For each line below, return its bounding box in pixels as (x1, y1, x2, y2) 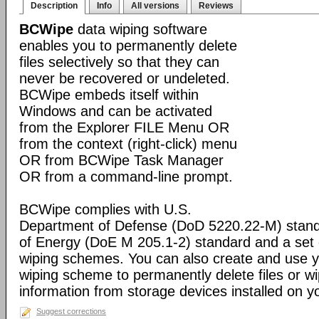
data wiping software (73, 21, 207, 37)
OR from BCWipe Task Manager (19, 152, 224, 168)
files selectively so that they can (19, 54, 219, 70)
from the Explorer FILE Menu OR (19, 120, 229, 135)
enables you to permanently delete (19, 38, 237, 53)
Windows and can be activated (19, 103, 212, 119)
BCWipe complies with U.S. (19, 202, 192, 217)
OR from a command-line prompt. (19, 169, 233, 184)
